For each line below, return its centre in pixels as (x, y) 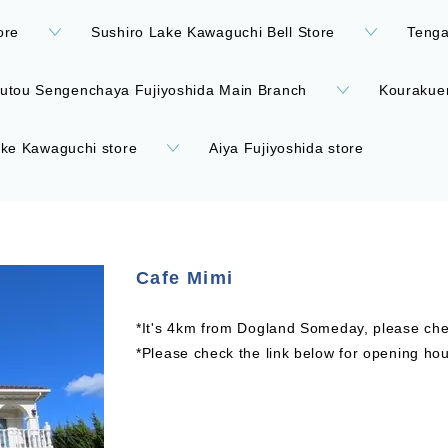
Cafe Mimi (204, 278)
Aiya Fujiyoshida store (286, 148)
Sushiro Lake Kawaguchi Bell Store (213, 32)
